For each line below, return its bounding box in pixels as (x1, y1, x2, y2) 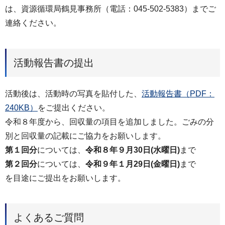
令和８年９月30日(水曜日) (85, 145, 180, 154)
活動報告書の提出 (14, 57, 94, 68)
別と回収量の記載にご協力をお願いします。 (5, 131, 166, 140)
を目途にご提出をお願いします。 (5, 173, 126, 182)
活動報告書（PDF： (142, 89, 214, 98)
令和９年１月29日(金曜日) (85, 159, 180, 168)
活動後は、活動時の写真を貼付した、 (5, 89, 142, 98)
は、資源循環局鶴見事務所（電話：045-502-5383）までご (5, 4, 216, 13)
